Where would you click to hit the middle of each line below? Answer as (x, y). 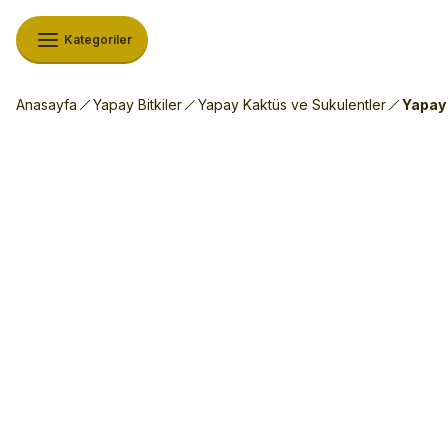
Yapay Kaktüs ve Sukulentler (292, 104)
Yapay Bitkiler (137, 104)
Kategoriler (98, 39)
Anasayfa (46, 104)
